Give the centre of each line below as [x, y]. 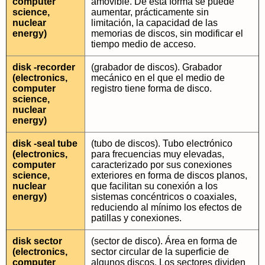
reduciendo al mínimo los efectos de [167, 207]
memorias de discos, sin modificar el [167, 33]
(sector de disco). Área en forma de [164, 241]
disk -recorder [44, 67]
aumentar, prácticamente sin [150, 12]
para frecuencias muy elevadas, [158, 154]
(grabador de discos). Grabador [156, 67]
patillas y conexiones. [136, 218]
